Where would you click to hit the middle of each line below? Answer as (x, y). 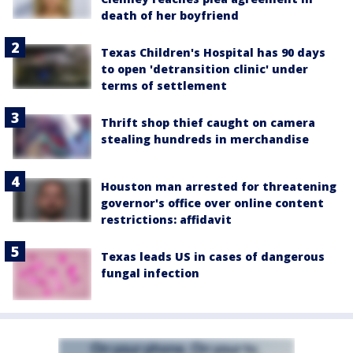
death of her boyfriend (170, 16)
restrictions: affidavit (166, 219)
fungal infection (150, 273)
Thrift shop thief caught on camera (208, 123)
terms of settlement (164, 86)
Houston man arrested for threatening (219, 186)
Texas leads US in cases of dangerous (213, 256)
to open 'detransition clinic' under (204, 69)
